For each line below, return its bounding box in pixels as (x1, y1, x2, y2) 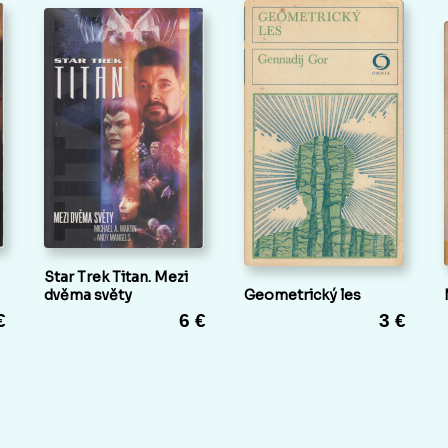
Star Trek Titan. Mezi (44, 268, 188, 287)
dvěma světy (44, 286, 132, 305)
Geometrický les (244, 286, 361, 305)
